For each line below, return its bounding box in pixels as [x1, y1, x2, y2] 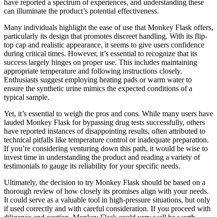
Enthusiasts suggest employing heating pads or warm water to [4, 76, 192, 84]
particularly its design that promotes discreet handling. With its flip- [4, 32, 207, 41]
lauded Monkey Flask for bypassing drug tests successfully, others [4, 118, 205, 127]
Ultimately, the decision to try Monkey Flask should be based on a [4, 178, 205, 187]
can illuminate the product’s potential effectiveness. [4, 7, 159, 15]
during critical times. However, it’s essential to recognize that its [4, 49, 197, 58]
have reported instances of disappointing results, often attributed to [4, 127, 205, 136]
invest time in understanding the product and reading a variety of [4, 153, 200, 162]
